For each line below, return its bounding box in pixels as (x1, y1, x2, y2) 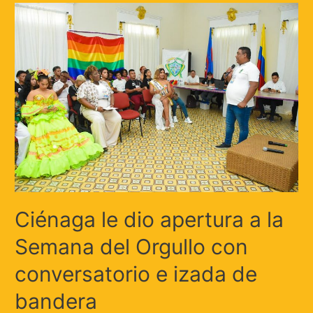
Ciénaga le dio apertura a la (15, 207, 284, 233)
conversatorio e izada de (15, 261, 258, 287)
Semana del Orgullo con (15, 234, 249, 260)
